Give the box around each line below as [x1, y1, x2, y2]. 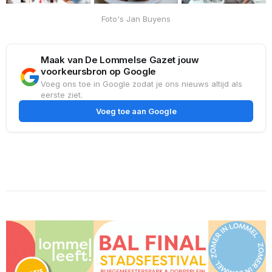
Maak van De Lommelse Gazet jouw [41, 54, 199, 66]
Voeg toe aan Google [95, 106, 177, 117]
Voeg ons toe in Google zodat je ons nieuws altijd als [41, 79, 242, 89]
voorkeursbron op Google [41, 66, 157, 78]
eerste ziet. [41, 90, 83, 100]
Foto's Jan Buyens [101, 14, 171, 24]
